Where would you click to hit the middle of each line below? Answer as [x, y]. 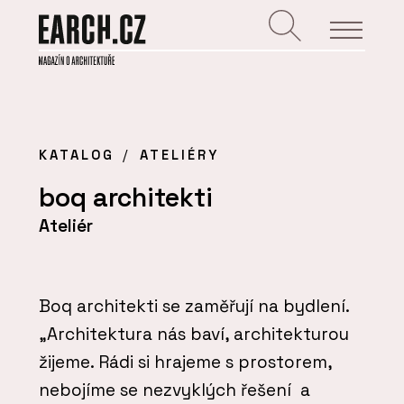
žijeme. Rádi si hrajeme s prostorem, [185, 362]
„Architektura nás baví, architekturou [194, 334]
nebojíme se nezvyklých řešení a [174, 390]
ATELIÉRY [179, 155]
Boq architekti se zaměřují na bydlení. [194, 306]
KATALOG [77, 155]
